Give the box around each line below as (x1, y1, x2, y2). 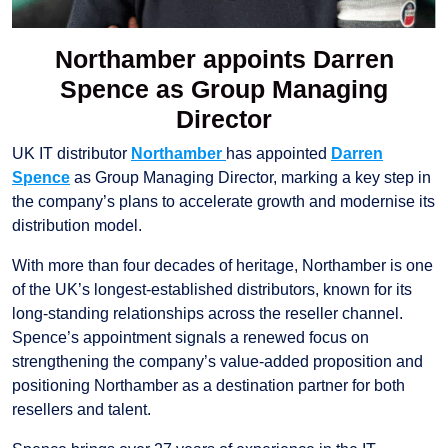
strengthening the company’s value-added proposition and (12, 353, 423, 371)
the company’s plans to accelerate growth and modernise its (12, 193, 435, 211)
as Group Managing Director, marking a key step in (70, 169, 431, 187)
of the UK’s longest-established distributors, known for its (12, 281, 412, 299)
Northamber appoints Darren (54, 45, 394, 74)
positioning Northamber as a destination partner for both (12, 377, 405, 395)
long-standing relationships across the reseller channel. (12, 305, 403, 323)
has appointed (226, 145, 331, 163)
